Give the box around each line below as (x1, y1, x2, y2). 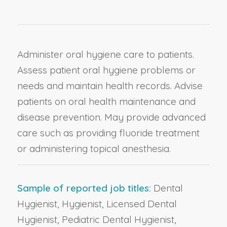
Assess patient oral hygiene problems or (17, 63, 196, 76)
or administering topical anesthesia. (17, 142, 171, 155)
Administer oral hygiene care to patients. (17, 48, 194, 60)
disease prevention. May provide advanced (17, 110, 206, 123)
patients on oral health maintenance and (17, 95, 196, 107)
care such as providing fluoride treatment (17, 126, 200, 139)
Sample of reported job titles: (17, 181, 151, 194)
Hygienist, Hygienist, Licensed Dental (17, 197, 177, 210)
